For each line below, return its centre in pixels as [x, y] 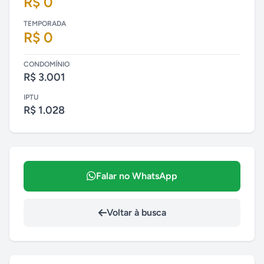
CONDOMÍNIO [47, 64]
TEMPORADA [45, 24]
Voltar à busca [136, 212]
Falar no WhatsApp [137, 176]
